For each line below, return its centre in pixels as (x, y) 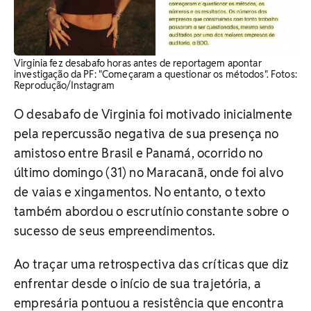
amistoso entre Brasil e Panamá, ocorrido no (138, 153)
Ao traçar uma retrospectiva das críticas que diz (152, 264)
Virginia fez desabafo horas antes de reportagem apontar (138, 63)
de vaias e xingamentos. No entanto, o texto (140, 192)
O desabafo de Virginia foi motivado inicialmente (153, 114)
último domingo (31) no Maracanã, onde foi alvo (149, 172)
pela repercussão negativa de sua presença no (146, 133)
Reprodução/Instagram (64, 85)
